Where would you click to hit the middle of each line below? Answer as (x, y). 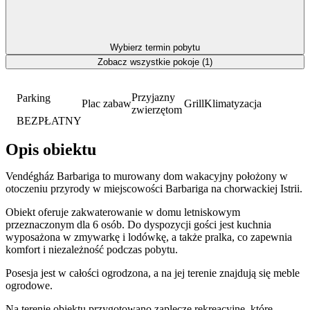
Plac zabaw (107, 103)
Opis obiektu (51, 150)
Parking (34, 98)
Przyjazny (153, 97)
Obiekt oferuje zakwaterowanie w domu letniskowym (123, 212)
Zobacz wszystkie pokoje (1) (155, 62)
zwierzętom (157, 109)
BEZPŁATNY (49, 120)
